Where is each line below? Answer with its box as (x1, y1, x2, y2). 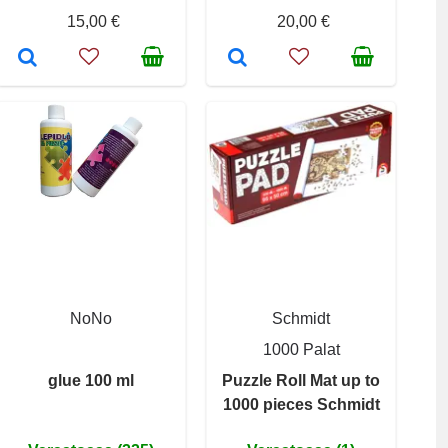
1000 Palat (262, 340, 340, 358)
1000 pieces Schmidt (222, 395, 380, 413)
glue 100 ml (48, 371, 134, 389)
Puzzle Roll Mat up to (222, 371, 380, 389)
